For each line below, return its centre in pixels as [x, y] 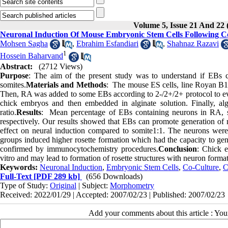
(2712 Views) [61, 66]
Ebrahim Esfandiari [107, 44]
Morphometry [132, 185]
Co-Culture [201, 167]
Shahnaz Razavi [193, 44]
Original [63, 185]
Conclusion [177, 149]
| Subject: [93, 185]
